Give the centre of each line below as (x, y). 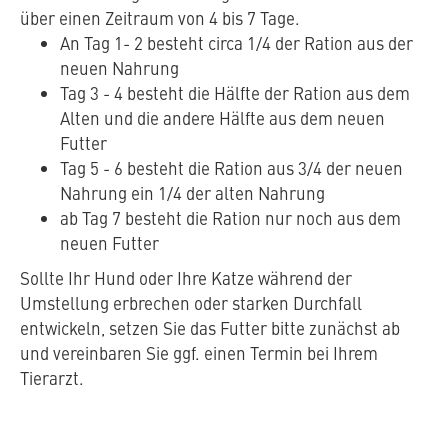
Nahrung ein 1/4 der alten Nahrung (192, 193)
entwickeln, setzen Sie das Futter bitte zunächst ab (210, 328)
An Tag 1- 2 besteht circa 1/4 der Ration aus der (236, 43)
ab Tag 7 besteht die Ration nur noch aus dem (230, 218)
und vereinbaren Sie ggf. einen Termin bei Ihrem (199, 353)
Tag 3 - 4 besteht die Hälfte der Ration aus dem (235, 93)
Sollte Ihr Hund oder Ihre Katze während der (186, 278)
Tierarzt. (52, 378)
